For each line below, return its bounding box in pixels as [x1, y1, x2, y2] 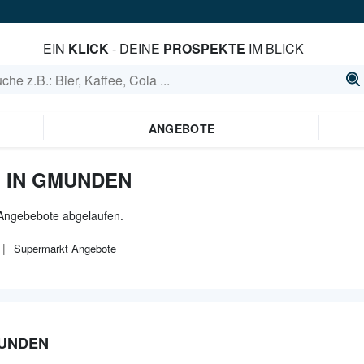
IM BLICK [245, 39, 304, 58]
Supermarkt [14, 240, 68, 256]
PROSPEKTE [162, 39, 245, 58]
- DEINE [108, 39, 163, 58]
